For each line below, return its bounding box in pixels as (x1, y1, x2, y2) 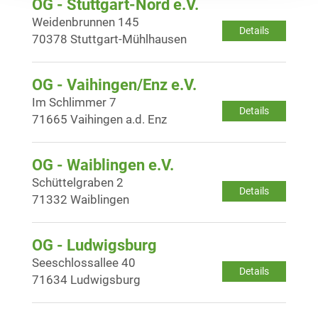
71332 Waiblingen (32, 192, 129, 207)
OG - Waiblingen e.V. (32, 155, 174, 174)
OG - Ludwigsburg (32, 236, 157, 254)
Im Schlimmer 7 (32, 94, 116, 109)
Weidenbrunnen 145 (32, 14, 139, 29)
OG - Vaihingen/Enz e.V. (32, 75, 197, 94)
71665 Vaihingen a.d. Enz (32, 111, 167, 126)
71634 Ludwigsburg (32, 272, 141, 287)
